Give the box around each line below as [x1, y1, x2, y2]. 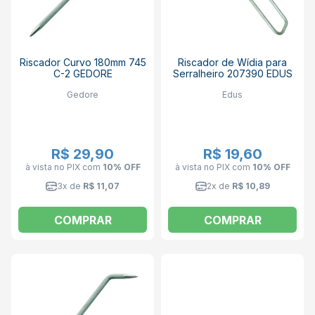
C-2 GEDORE [53, 67, 112, 79]
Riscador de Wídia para [178, 56, 287, 68]
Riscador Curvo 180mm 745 [19, 56, 146, 68]
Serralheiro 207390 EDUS [172, 67, 292, 79]
